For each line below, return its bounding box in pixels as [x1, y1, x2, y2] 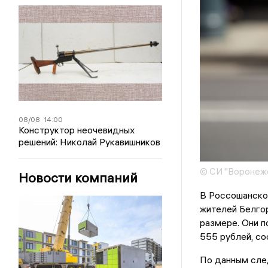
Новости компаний [19, 169, 138, 186]
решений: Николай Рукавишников [19, 136, 161, 148]
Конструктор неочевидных [19, 124, 135, 136]
